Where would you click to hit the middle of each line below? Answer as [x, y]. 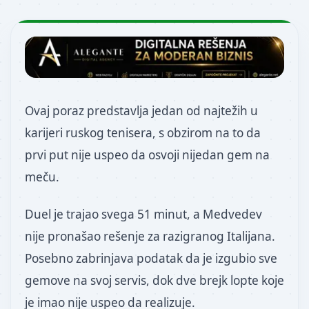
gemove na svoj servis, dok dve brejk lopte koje [154, 281]
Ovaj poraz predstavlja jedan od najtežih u [141, 111]
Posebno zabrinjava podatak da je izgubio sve [151, 259]
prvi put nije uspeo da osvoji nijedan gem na [147, 155]
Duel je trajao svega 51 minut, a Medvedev [143, 215]
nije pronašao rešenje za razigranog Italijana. [150, 237]
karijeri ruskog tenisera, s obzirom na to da [143, 133]
